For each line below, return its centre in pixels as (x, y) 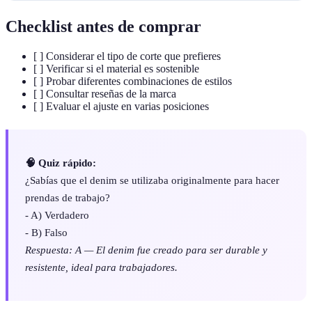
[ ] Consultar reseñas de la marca (105, 94)
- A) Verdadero (57, 215)
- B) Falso (46, 233)
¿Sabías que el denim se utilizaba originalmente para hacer (152, 180)
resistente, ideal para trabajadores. (101, 267)
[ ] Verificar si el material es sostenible (116, 69)
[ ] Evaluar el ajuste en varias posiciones (121, 107)
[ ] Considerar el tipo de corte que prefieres (127, 56)
